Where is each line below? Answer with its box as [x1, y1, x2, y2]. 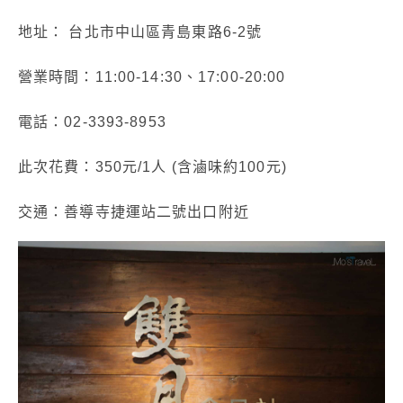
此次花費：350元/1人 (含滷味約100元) [18, 159, 287, 175]
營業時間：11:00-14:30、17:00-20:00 [18, 69, 286, 85]
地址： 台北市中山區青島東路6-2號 [18, 24, 263, 40]
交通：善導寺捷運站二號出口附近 [18, 204, 249, 219]
